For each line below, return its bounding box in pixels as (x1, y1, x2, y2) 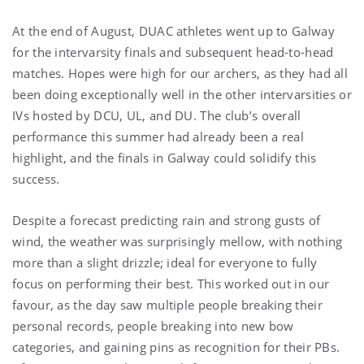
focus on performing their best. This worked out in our (12, 275, 330, 292)
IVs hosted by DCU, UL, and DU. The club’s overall (12, 106, 301, 123)
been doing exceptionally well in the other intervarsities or (12, 85, 352, 102)
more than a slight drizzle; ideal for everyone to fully (12, 253, 318, 271)
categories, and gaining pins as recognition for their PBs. (12, 338, 340, 355)
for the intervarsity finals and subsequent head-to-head (12, 43, 334, 60)
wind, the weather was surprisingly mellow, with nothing (12, 232, 343, 249)
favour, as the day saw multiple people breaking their (12, 296, 323, 313)
